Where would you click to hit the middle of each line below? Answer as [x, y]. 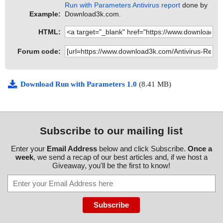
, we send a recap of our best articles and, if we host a [120, 157]
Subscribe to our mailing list [111, 131]
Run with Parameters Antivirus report [123, 5]
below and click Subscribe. [142, 149]
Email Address [72, 149]
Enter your [29, 149]
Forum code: [39, 52]
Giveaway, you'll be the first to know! [111, 166]
